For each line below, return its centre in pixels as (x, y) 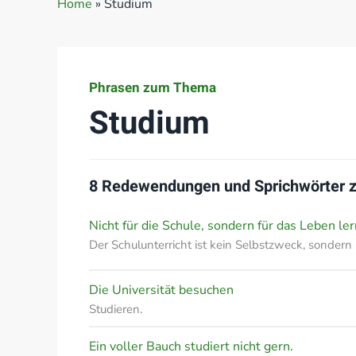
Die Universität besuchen (161, 290)
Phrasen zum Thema (153, 88)
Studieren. (116, 309)
